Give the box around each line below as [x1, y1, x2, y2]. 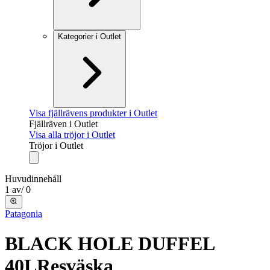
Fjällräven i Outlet [29, 119, 98, 129]
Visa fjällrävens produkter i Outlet [29, 108, 157, 118]
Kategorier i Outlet [58, 32, 121, 41]
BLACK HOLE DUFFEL [5, 232, 214, 254]
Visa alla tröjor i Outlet [29, 130, 115, 140]
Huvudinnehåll [5, 174, 61, 184]
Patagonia [5, 209, 42, 219]
